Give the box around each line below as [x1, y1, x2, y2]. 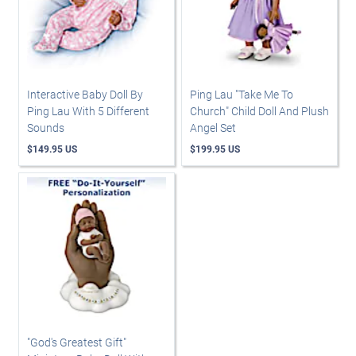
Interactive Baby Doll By [27, 87, 143, 103]
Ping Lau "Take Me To [190, 87, 293, 103]
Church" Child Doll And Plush [190, 103, 329, 119]
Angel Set [190, 120, 236, 136]
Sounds [27, 120, 64, 136]
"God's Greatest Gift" [27, 335, 126, 350]
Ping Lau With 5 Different [27, 103, 149, 119]
